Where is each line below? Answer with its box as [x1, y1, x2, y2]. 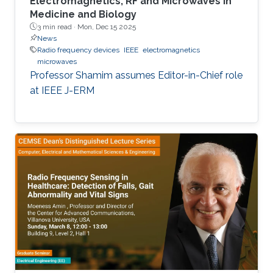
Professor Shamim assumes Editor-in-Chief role [30, 69, 243, 81]
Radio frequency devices [37, 45, 119, 54]
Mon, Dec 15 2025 [77, 22, 136, 31]
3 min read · [37, 22, 77, 31]
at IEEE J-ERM [30, 84, 94, 96]
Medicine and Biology [30, 8, 136, 20]
